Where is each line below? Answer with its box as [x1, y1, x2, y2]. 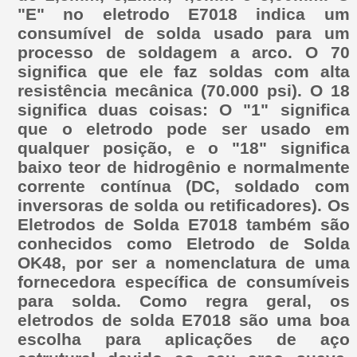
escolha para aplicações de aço [18, 329, 350, 348]
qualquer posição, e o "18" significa [18, 138, 350, 157]
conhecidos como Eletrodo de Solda [18, 233, 350, 253]
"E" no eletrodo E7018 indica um [18, 4, 350, 23]
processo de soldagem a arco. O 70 [18, 42, 350, 61]
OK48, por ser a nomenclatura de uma [18, 253, 350, 272]
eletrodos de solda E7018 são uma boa [18, 310, 350, 329]
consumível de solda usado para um [18, 23, 350, 42]
